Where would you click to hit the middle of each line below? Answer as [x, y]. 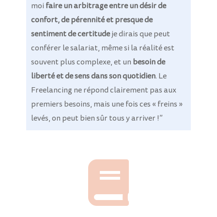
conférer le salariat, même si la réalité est [102, 48]
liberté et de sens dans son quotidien [93, 76]
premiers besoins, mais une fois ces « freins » [107, 104]
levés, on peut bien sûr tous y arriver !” [97, 118]
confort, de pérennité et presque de [92, 20]
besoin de [149, 62]
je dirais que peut [140, 34]
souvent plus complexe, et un [82, 62]
